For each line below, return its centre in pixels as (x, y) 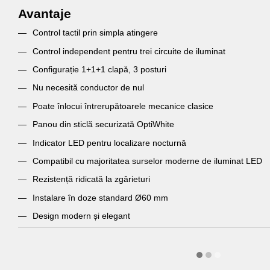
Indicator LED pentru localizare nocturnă (109, 143)
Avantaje (45, 14)
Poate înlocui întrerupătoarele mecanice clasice (123, 106)
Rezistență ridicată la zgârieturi (91, 179)
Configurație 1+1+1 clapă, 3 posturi (99, 69)
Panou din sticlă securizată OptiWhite (103, 124)
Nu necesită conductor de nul (88, 88)
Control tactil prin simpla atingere (95, 33)
